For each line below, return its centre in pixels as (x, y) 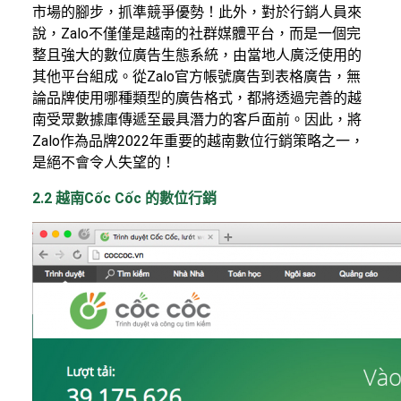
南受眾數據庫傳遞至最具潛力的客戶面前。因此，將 (197, 119)
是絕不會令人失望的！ (104, 162)
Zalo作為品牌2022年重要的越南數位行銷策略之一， (198, 141)
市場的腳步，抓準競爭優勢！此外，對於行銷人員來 (197, 12)
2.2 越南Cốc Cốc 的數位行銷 (124, 198)
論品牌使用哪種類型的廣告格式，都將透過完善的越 (197, 98)
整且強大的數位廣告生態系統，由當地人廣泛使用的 (197, 55)
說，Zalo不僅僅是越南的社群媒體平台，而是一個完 (196, 33)
